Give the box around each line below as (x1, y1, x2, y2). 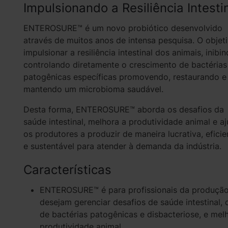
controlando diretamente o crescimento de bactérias (23, 60, 227, 70)
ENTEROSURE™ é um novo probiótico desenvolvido (23, 23, 222, 33)
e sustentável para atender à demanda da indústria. (23, 141, 221, 151)
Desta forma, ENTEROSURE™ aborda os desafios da (23, 104, 224, 115)
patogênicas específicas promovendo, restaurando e (23, 72, 226, 82)
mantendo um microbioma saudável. (23, 84, 163, 94)
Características (23, 162, 111, 177)
